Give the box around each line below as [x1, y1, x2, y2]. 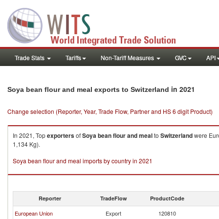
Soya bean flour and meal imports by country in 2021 [13, 156, 153, 165]
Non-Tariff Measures [101, 53, 155, 62]
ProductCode [150, 195, 184, 202]
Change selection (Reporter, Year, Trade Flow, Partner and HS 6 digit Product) [7, 107, 213, 115]
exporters [47, 131, 74, 140]
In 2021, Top [13, 131, 47, 139]
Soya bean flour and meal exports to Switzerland [7, 86, 169, 93]
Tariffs [66, 53, 81, 62]
